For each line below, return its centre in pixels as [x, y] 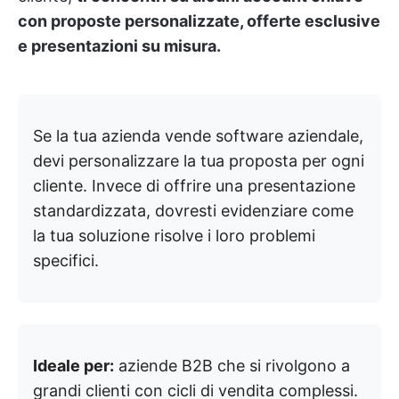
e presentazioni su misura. [119, 45]
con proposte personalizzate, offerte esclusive [199, 20]
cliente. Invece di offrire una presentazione [194, 185]
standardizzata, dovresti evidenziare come [193, 210]
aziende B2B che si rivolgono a [232, 365]
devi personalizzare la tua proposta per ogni [199, 160]
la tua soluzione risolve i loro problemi [174, 235]
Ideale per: [73, 365]
